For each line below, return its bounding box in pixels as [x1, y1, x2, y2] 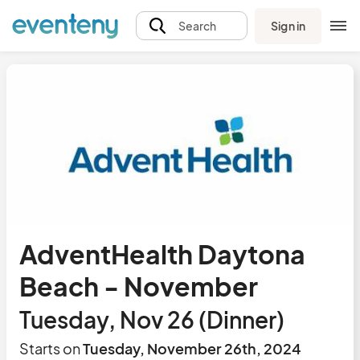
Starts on [19, 339, 80, 358]
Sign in [271, 18, 305, 33]
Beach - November [19, 270, 258, 302]
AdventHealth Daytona [19, 238, 305, 270]
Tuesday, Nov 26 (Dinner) [19, 305, 284, 333]
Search [178, 18, 216, 33]
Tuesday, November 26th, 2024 [80, 339, 301, 358]
